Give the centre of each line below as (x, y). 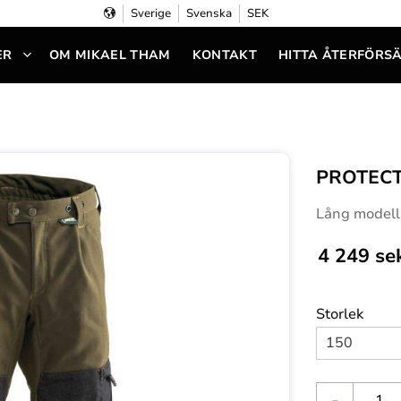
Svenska (209, 13)
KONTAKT (224, 55)
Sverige (151, 13)
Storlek (340, 315)
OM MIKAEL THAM (110, 55)
